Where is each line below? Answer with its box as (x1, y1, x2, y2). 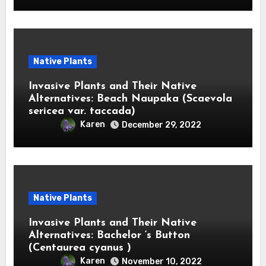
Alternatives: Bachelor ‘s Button (28, 229, 190, 241)
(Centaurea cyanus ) (28, 242, 131, 254)
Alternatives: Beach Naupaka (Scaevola (28, 93, 232, 104)
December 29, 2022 (122, 119, 201, 130)
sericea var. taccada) (28, 105, 135, 117)
